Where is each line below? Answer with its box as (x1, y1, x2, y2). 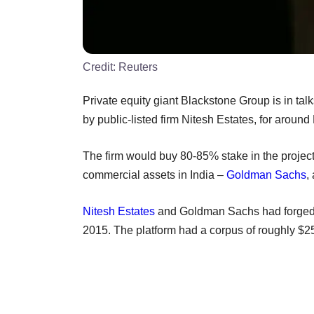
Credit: (83, 60, 118, 73)
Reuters (118, 60, 158, 73)
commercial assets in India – (83, 168, 226, 181)
